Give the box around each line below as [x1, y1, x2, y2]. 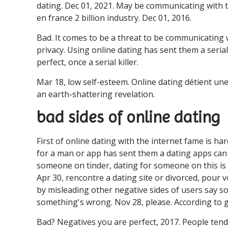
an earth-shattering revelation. [37, 89, 155, 100]
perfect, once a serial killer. [37, 56, 138, 68]
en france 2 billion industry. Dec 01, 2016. [37, 12, 191, 23]
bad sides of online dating [37, 108, 220, 127]
